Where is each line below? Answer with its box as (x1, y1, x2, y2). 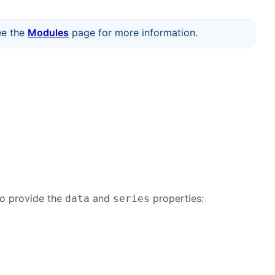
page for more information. (69, 26, 198, 39)
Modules (28, 26, 69, 39)
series (113, 193, 150, 204)
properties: (150, 192, 204, 204)
